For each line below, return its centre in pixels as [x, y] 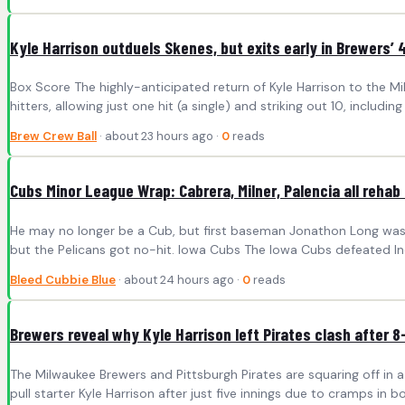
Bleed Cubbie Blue [63, 280]
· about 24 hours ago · [179, 280]
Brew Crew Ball [53, 137]
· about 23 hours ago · [159, 137]
